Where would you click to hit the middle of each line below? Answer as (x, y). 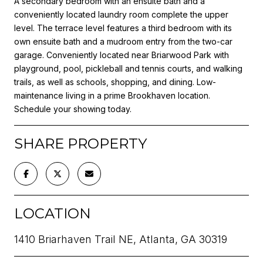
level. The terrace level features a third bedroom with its (123, 28)
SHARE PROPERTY (80, 143)
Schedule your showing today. (73, 109)
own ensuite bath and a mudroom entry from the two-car (123, 41)
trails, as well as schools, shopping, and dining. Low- (115, 82)
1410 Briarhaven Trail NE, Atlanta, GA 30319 (121, 239)
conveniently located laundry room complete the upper (121, 14)
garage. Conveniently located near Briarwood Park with (122, 55)
